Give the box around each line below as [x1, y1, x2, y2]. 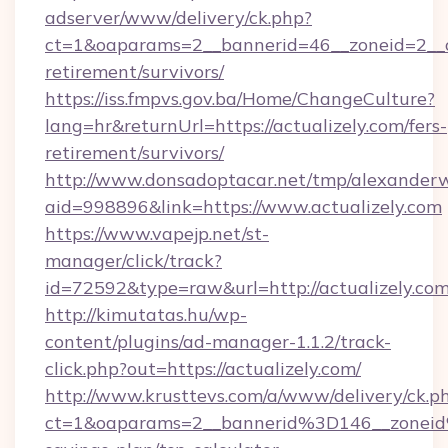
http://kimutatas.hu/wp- [45, 303, 247, 326]
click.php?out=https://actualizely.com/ [45, 357, 361, 380]
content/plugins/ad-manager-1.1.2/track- [45, 330, 391, 353]
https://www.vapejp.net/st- [45, 222, 269, 245]
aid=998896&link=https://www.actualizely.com [45, 195, 442, 218]
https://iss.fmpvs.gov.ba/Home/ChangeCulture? [45, 87, 435, 110]
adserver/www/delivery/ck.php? [45, 6, 312, 29]
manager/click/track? [45, 249, 222, 272]
